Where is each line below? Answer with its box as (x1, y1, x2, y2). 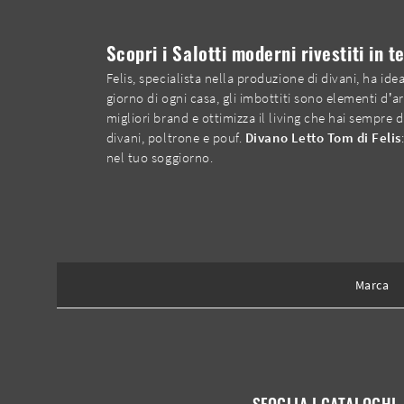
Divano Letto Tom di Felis (244, 129, 401, 147)
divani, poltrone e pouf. (106, 129, 245, 147)
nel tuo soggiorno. (106, 149, 214, 167)
